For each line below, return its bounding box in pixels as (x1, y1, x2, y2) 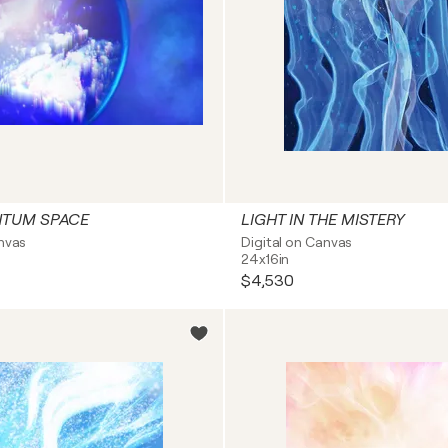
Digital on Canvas (241, 234, 353, 250)
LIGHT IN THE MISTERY (241, 211, 405, 229)
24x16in (241, 251, 290, 267)
